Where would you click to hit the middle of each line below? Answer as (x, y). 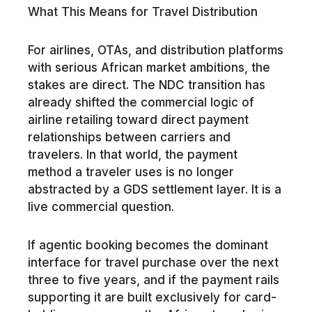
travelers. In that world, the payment (132, 154)
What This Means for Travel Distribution (142, 12)
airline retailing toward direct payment (138, 119)
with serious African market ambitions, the (149, 67)
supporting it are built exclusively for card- (152, 297)
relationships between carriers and (129, 137)
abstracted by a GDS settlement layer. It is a (154, 189)
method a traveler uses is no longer (131, 172)
